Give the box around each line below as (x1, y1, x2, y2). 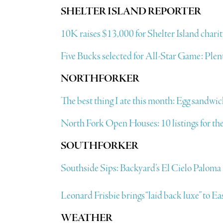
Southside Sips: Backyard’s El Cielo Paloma (60, 161, 221, 175)
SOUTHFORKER (60, 139, 138, 153)
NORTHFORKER (60, 72, 139, 86)
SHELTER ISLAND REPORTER (60, 4, 201, 18)
